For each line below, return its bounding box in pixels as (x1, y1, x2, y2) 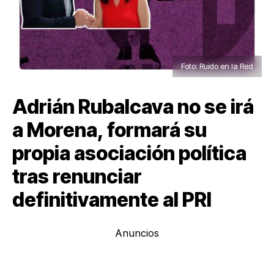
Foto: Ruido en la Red (181, 61, 253, 72)
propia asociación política (12, 141, 246, 166)
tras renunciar (12, 165, 142, 189)
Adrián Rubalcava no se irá (12, 95, 254, 119)
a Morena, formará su (12, 118, 207, 143)
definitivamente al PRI (12, 188, 212, 212)
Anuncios (115, 227, 159, 240)
